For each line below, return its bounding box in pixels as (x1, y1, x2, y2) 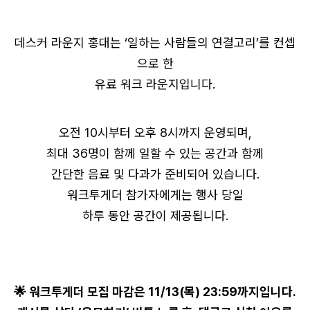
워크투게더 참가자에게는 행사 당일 (66, 187, 244, 202)
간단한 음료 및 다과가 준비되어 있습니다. (51, 166, 259, 181)
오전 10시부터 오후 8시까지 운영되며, (58, 125, 252, 140)
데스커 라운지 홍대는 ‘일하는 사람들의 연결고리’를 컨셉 (15, 35, 295, 50)
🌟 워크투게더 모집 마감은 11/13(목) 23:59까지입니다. (14, 284, 296, 299)
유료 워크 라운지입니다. (95, 76, 215, 91)
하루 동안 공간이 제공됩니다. (82, 208, 228, 223)
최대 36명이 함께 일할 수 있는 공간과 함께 (46, 145, 264, 161)
